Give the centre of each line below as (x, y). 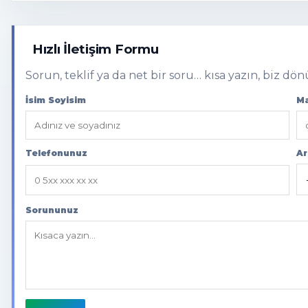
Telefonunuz (56, 153)
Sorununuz (52, 210)
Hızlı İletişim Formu (96, 49)
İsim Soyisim (56, 100)
